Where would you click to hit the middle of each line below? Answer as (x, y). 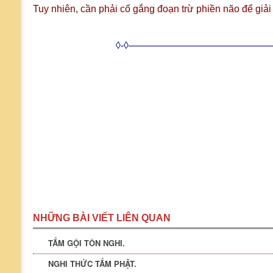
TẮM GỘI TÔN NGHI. (87, 243)
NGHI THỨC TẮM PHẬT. (92, 264)
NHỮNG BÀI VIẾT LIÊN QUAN (102, 218)
